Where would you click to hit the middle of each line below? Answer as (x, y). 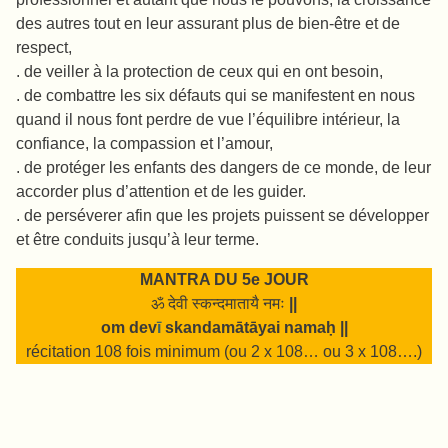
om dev (128, 328)
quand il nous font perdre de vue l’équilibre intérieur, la (208, 120)
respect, (44, 48)
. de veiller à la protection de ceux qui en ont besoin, (199, 72)
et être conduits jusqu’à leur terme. (137, 240)
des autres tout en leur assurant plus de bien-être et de (208, 24)
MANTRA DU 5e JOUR (224, 280)
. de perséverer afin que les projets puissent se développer (222, 216)
